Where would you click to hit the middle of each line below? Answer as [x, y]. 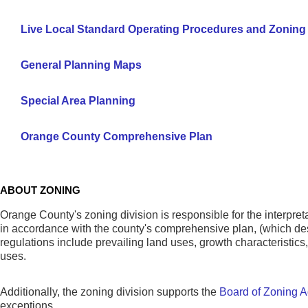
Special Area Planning [78, 101]
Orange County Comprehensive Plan [117, 137]
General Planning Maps [81, 65]
